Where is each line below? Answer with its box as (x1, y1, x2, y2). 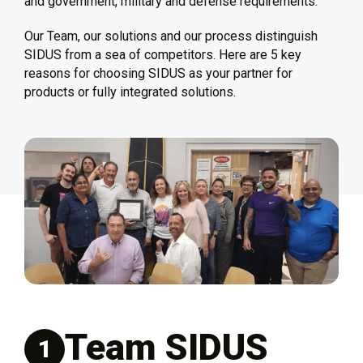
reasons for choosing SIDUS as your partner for (24, 66, 293, 81)
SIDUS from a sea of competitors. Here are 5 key (24, 47, 301, 62)
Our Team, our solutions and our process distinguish (24, 28, 318, 44)
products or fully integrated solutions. (24, 84, 236, 100)
